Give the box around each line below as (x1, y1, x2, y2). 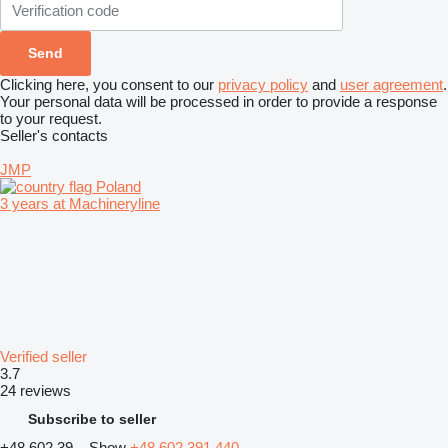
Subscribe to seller (28, 410, 156, 427)
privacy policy (218, 75, 308, 93)
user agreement (340, 75, 443, 93)
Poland (92, 177, 141, 195)
